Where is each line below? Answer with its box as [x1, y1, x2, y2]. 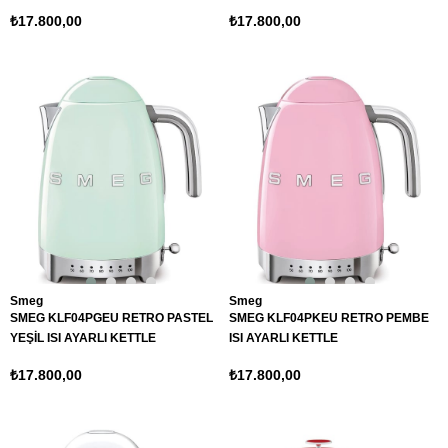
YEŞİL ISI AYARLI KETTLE [10, 331, 156, 345]
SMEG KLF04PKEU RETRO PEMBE [229, 311, 429, 325]
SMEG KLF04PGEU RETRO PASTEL [10, 311, 213, 325]
